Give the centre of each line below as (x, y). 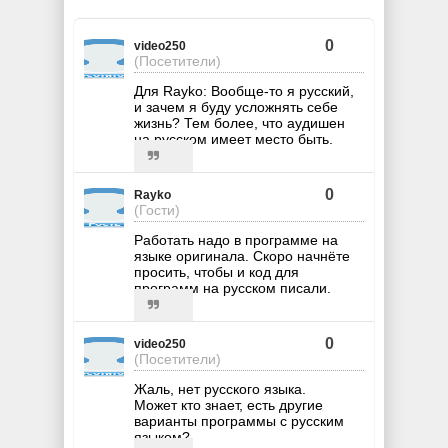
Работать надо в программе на (236, 240)
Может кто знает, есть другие (228, 405)
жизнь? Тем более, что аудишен (239, 123)
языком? (162, 437)
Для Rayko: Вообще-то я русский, (244, 91)
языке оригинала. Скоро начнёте (242, 256)
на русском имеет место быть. (233, 139)
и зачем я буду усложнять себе (236, 107)
